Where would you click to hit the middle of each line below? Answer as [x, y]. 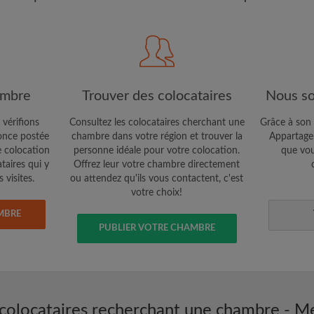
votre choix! [157, 193]
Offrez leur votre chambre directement [157, 165]
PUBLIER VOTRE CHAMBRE [157, 228]
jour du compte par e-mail [243, 57]
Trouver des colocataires [157, 96]
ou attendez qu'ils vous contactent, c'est [157, 179]
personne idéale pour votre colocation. [157, 151]
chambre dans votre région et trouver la [157, 137]
